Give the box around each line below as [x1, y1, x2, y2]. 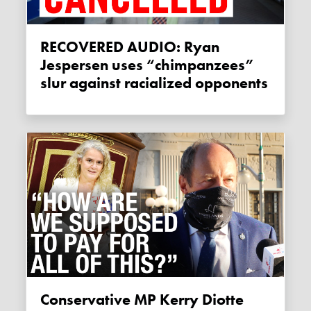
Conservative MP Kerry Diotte [40, 289, 50, 310]
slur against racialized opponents [40, 74, 269, 94]
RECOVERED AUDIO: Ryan [40, 37, 50, 58]
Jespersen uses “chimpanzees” [40, 56, 255, 76]
